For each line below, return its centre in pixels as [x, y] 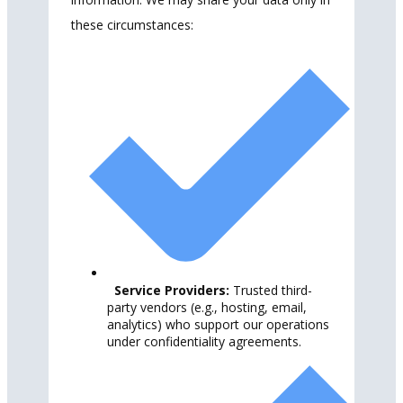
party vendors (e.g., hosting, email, [207, 307]
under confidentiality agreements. [204, 341]
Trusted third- [271, 290]
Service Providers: [172, 290]
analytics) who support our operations [218, 324]
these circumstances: [134, 24]
